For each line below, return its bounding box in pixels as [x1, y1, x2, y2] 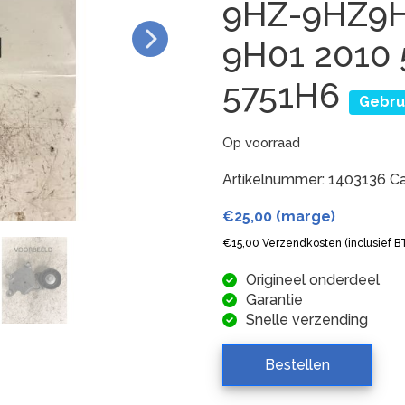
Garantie [246, 290, 304, 308]
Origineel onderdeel [246, 270, 381, 288]
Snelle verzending [246, 310, 369, 328]
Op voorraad [222, 134, 301, 150]
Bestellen [264, 355, 330, 373]
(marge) [272, 207, 336, 225]
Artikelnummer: [222, 170, 329, 188]
